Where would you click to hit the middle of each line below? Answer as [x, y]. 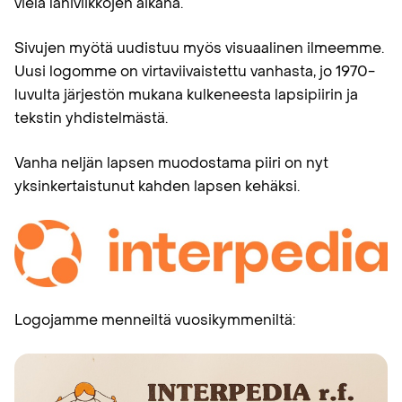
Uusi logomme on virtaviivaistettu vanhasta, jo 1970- [195, 71]
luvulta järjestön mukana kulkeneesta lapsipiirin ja [186, 95]
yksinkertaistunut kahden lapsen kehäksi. [157, 186]
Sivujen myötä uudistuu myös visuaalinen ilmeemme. [199, 48]
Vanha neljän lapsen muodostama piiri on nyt [171, 163]
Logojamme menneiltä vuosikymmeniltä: [155, 319]
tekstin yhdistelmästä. [91, 118]
